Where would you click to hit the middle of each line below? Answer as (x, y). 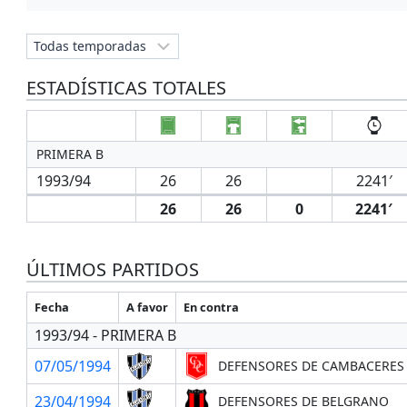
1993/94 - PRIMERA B (105, 335)
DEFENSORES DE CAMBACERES (311, 365)
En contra (211, 307)
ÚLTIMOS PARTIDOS (112, 269)
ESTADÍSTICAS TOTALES (126, 87)
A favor (147, 307)
